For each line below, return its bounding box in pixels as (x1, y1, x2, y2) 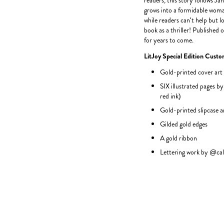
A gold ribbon (160, 133, 197, 143)
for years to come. (144, 35, 193, 45)
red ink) (160, 91, 181, 101)
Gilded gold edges (160, 119, 207, 129)
